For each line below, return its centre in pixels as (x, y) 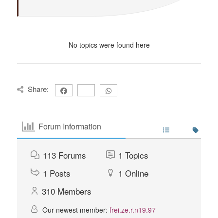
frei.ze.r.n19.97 (133, 209)
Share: (38, 89)
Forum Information (70, 126)
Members (74, 191)
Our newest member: (75, 209)
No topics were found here (109, 45)
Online (136, 173)
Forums (72, 155)
